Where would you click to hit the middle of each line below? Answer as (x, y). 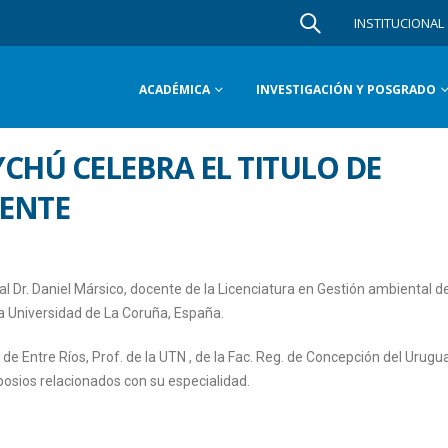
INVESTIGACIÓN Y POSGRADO (346, 89)
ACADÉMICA (174, 89)
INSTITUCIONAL (399, 23)
